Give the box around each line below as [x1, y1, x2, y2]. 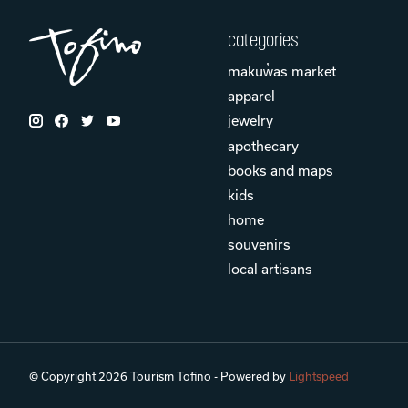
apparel [227, 87, 275, 105]
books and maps [227, 161, 333, 178]
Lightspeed [289, 370, 349, 383]
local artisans [227, 260, 312, 278]
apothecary [227, 137, 299, 154]
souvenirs [227, 236, 291, 253]
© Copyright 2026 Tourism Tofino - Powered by [29, 370, 289, 383]
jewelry [227, 112, 273, 129]
